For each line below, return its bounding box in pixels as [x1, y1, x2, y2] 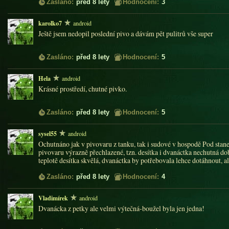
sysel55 [38, 129, 57, 138]
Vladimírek [38, 193, 68, 202]
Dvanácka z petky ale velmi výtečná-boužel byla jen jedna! [38, 203, 204, 213]
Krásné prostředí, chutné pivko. [38, 84, 127, 94]
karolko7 [38, 18, 62, 28]
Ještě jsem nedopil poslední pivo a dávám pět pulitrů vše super [38, 29, 213, 38]
